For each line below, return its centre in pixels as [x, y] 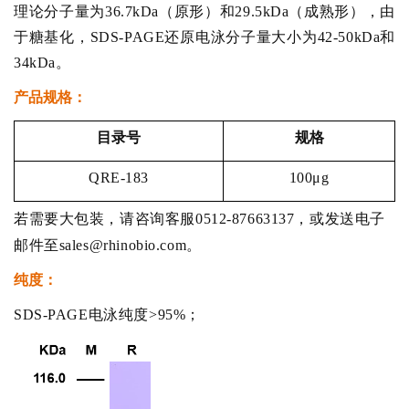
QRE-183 [119, 177]
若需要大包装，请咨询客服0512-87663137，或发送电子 [199, 218]
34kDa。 [42, 62]
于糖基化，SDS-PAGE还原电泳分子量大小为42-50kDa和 [204, 37]
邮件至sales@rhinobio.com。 [108, 245]
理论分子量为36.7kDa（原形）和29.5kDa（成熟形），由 [204, 11]
